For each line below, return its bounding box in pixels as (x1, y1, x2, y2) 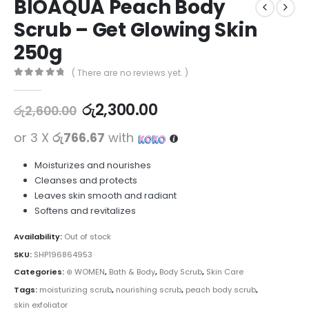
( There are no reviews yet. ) (72, 67, 189, 79)
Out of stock (64, 231, 111, 243)
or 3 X (14, 129, 52, 147)
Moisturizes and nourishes (34, 159, 151, 172)
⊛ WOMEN (66, 266, 105, 278)
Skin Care (206, 266, 243, 278)
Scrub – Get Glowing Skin (14, 17, 257, 44)
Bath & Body (109, 266, 155, 278)
